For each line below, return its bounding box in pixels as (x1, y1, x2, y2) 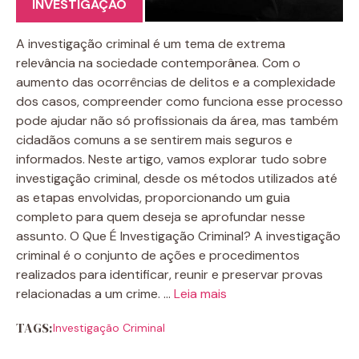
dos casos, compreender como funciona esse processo (16, 92, 343, 110)
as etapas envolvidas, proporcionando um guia (16, 188, 290, 206)
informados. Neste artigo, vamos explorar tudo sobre (16, 150, 327, 167)
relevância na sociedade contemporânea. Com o (16, 54, 301, 71)
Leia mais (174, 284, 227, 302)
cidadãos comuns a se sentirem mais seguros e (16, 131, 292, 148)
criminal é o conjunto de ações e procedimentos (16, 246, 300, 264)
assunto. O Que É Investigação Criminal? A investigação (16, 227, 341, 244)
